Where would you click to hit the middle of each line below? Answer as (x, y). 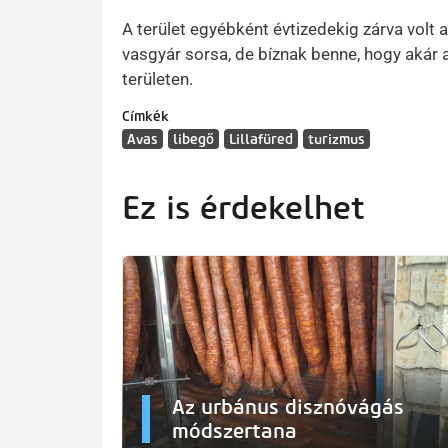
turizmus (336, 139)
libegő (193, 139)
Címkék (145, 116)
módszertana (234, 430)
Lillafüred (261, 139)
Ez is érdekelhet (243, 207)
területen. (157, 79)
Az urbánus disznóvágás (288, 406)
